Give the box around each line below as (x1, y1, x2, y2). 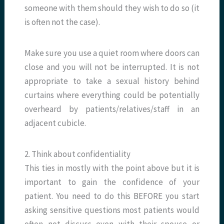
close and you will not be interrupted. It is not (24, 61, 199, 73)
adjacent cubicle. (24, 117, 86, 129)
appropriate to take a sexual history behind (24, 75, 199, 87)
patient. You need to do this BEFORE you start (24, 190, 199, 202)
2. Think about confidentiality (24, 148, 131, 160)
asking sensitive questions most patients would (24, 204, 199, 216)
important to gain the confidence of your (24, 176, 199, 188)
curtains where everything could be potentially (24, 89, 199, 101)
